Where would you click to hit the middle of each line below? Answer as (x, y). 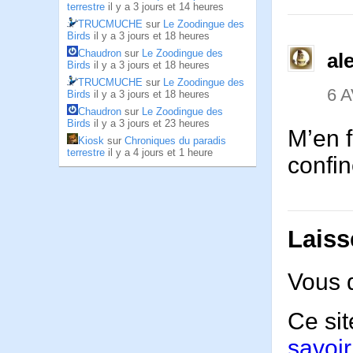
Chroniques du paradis (175, 141)
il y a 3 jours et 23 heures (152, 123)
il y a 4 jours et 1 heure (160, 152)
